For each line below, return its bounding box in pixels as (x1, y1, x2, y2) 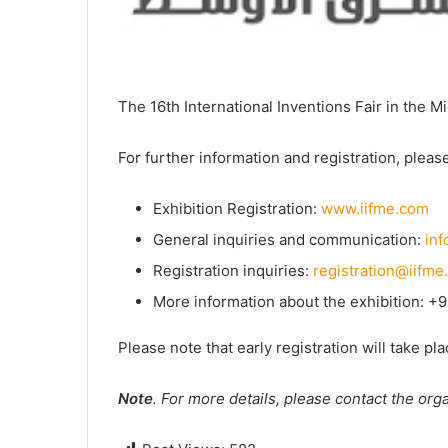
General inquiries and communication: (153, 229, 425, 249)
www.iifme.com (321, 198, 429, 218)
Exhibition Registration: (153, 198, 321, 218)
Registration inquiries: (153, 260, 313, 280)
